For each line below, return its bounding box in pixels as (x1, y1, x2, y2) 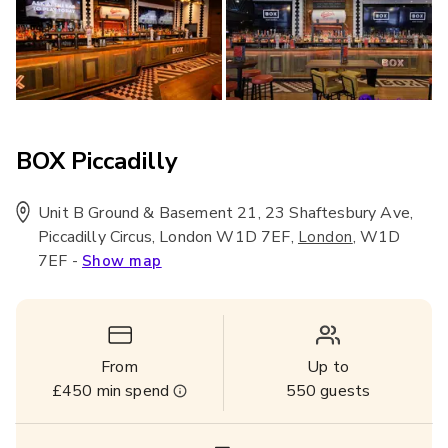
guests (316, 380, 371, 402)
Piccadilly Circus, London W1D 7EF (38, 226, 291, 248)
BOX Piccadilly (16, 145, 178, 177)
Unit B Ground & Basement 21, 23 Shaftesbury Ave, (38, 202, 414, 224)
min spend (92, 380, 170, 402)
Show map (82, 251, 162, 271)
